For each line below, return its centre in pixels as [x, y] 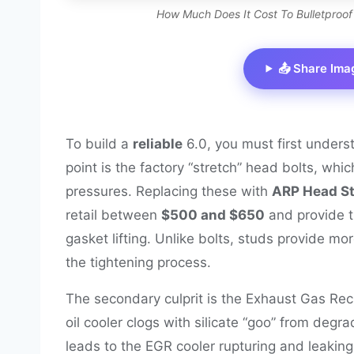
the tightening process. [138, 262]
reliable [158, 143]
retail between [113, 215]
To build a [99, 143]
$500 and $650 [213, 215]
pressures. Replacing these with [169, 191]
